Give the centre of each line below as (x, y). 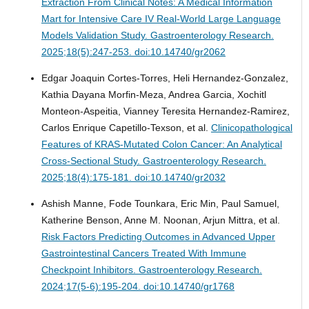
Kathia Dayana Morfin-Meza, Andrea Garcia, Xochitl (153, 94)
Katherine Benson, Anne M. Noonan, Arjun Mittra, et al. (160, 220)
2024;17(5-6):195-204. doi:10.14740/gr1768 (138, 286)
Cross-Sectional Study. (92, 160)
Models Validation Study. (96, 35)
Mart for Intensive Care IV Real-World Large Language (161, 18)
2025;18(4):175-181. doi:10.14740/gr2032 (133, 177)
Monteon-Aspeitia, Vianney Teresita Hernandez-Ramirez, (165, 111)
